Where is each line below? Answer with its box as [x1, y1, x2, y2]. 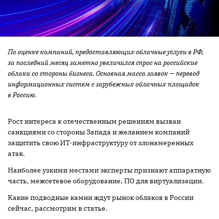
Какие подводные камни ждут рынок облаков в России [8, 193, 194, 202]
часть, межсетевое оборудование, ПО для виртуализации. [8, 176, 204, 185]
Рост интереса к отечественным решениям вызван [8, 116, 181, 126]
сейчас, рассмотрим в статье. [8, 203, 108, 213]
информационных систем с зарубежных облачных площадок [8, 79, 199, 88]
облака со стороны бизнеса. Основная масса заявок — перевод [8, 68, 199, 78]
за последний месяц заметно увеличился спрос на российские [8, 58, 197, 67]
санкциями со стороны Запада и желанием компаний [8, 127, 190, 136]
